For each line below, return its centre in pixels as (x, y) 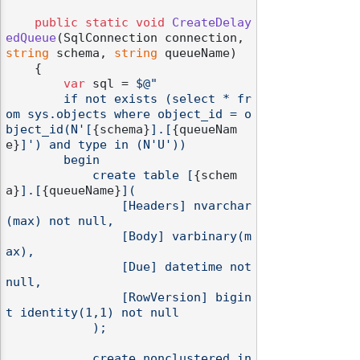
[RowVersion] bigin (63, 298)
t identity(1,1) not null (92, 313)
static (107, 23)
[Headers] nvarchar (63, 206)
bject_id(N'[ (49, 130)
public (56, 23)
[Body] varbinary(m (63, 237)
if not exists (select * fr (35, 99)
